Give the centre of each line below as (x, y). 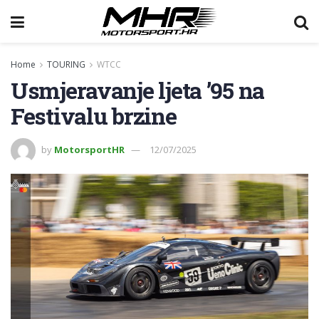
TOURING (66, 64)
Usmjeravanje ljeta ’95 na (137, 90)
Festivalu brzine (94, 116)
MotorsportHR (89, 149)
